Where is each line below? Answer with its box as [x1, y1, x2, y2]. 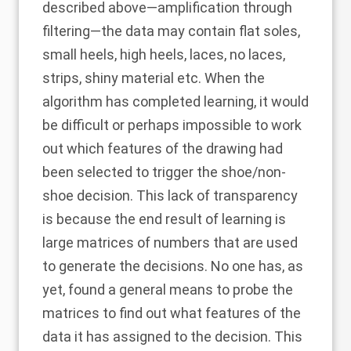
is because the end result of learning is [42, 211, 286, 227]
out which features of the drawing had [42, 140, 283, 157]
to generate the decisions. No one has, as [42, 258, 303, 274]
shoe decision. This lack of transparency [42, 187, 298, 204]
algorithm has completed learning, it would [42, 93, 309, 110]
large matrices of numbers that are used [42, 234, 298, 251]
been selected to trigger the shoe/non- [42, 164, 286, 180]
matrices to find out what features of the [42, 305, 301, 321]
